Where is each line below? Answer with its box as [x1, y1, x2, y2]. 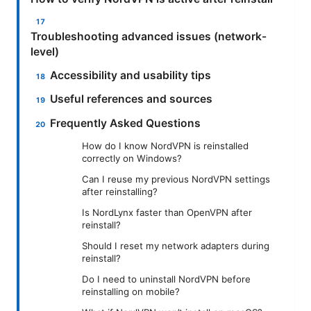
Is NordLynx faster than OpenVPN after [82, 207, 252, 219]
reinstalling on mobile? [82, 286, 180, 298]
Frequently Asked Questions [50, 116, 201, 130]
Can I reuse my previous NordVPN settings [82, 174, 270, 185]
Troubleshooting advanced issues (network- [31, 29, 267, 43]
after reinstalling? [82, 186, 158, 198]
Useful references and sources [50, 92, 213, 106]
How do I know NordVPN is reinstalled [82, 140, 249, 152]
